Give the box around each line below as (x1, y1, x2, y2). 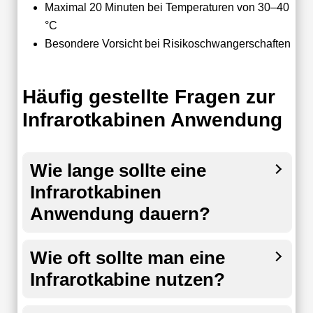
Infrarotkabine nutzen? (29, 268, 225, 290)
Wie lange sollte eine (29, 159, 206, 181)
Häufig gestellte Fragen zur (22, 85, 275, 108)
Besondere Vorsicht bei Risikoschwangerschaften (44, 37, 291, 50)
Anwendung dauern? (29, 203, 210, 224)
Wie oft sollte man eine (29, 247, 225, 268)
